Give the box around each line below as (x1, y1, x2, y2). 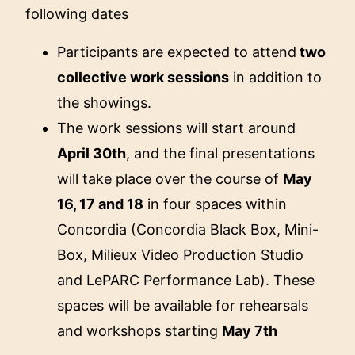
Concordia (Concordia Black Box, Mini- (57, 220, 319, 238)
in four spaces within (143, 195, 288, 212)
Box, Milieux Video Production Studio (57, 246, 304, 263)
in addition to (229, 68, 323, 86)
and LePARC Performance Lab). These (57, 271, 315, 288)
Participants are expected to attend (57, 43, 297, 60)
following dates (25, 5, 129, 22)
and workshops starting (57, 322, 223, 339)
